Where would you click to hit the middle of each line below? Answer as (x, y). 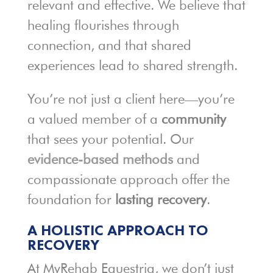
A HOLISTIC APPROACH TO (118, 230)
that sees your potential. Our (110, 139)
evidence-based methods (100, 159)
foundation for (71, 199)
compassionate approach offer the (128, 179)
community (193, 119)
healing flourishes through (103, 25)
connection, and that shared (109, 45)
